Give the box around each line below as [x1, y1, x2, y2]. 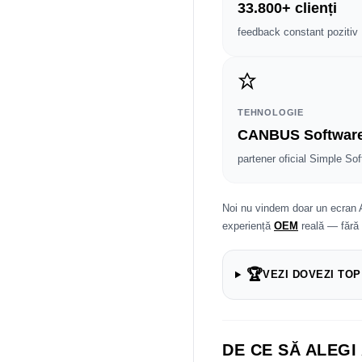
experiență [222, 220, 274, 232]
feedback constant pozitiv [238, 26, 358, 38]
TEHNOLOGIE [238, 107, 304, 117]
